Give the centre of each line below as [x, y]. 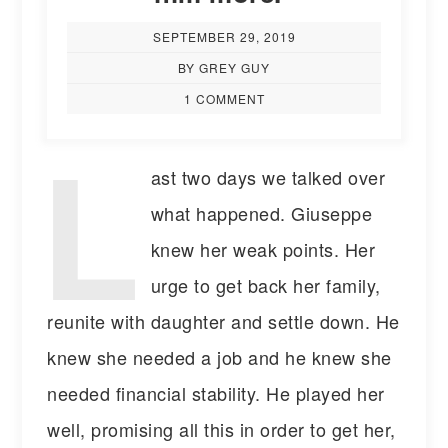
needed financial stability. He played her [216, 392]
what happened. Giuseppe [261, 212]
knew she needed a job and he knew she [219, 356]
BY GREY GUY [224, 67]
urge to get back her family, [265, 284]
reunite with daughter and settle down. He [223, 320]
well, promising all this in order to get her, [221, 428]
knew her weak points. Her [263, 248]
